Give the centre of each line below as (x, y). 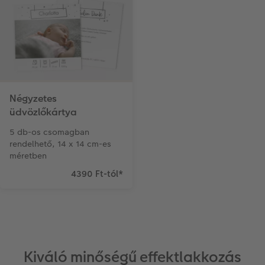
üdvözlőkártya (43, 112)
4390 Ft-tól (95, 174)
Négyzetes (33, 99)
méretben (28, 156)
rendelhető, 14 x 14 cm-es (60, 144)
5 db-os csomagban (49, 132)
